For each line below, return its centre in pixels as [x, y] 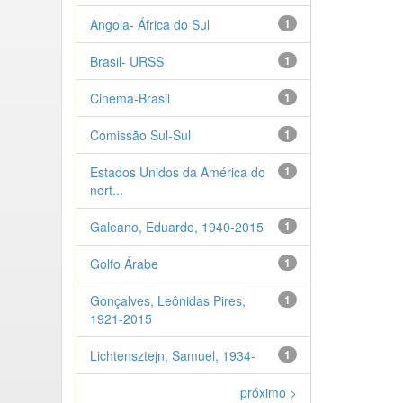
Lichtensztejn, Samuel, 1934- [172, 355]
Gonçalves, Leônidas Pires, [167, 300]
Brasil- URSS [126, 61]
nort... [106, 189]
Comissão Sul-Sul [140, 134]
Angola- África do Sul [149, 24]
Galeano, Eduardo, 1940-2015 [176, 226]
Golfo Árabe [124, 263]
